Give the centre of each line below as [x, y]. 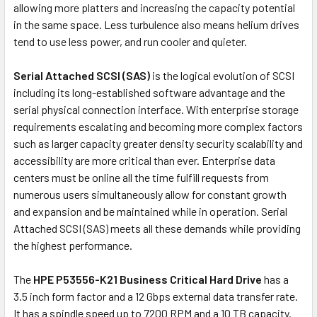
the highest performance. [73, 245]
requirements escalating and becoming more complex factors [158, 126]
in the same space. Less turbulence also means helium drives [156, 24]
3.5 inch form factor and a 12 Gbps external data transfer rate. [156, 296]
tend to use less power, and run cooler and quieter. [130, 41]
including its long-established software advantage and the [149, 92]
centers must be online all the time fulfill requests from [141, 177]
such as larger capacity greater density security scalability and [158, 143]
